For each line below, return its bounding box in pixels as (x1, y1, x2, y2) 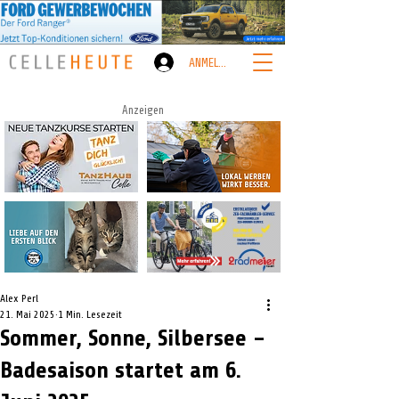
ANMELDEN (188, 55, 236, 69)
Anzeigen (121, 103, 164, 117)
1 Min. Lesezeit (58, 308, 122, 321)
